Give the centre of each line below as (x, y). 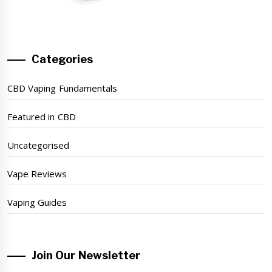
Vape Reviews (37, 173)
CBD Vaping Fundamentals (62, 88)
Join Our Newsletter (86, 255)
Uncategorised (38, 145)
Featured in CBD (42, 116)
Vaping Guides (37, 202)
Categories (62, 59)
